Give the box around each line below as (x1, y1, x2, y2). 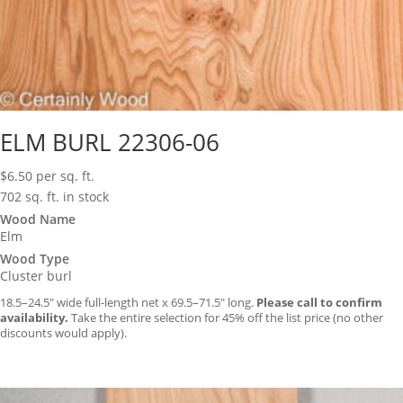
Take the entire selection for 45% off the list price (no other (68, 309, 383, 327)
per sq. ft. (36, 167, 94, 185)
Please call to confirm (256, 294, 382, 311)
